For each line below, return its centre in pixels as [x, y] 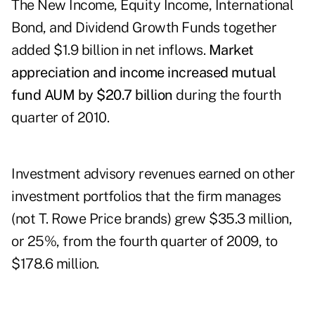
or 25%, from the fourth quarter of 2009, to [144, 242]
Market [231, 50]
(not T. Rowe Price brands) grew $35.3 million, [152, 219]
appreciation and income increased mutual [143, 73]
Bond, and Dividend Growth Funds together [144, 28]
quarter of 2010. [60, 118]
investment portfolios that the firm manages [146, 197]
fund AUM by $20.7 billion [94, 95]
